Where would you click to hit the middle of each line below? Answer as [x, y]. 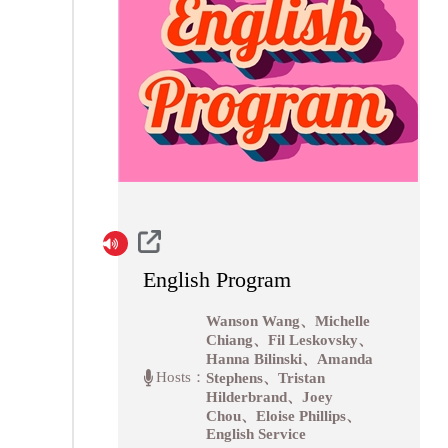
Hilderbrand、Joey [270, 397]
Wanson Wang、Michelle [288, 321]
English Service [256, 434]
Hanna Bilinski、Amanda [290, 359]
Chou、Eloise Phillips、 [284, 416]
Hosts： [181, 377]
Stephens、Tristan [266, 378]
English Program [217, 279]
